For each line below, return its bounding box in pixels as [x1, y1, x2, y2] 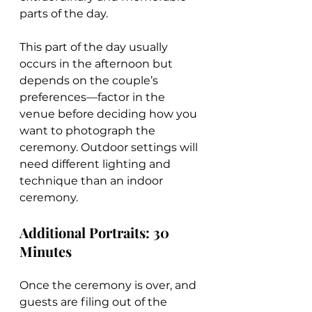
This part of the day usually [19, 40, 171, 54]
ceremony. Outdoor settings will [19, 140, 201, 154]
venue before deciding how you [19, 107, 200, 120]
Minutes [19, 241, 72, 260]
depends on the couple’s [19, 73, 161, 87]
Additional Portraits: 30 [19, 222, 173, 242]
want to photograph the [19, 123, 158, 137]
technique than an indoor [19, 173, 166, 187]
